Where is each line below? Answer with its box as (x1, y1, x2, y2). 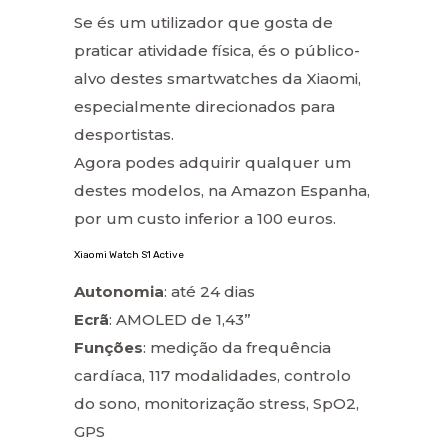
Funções (74, 338, 143, 358)
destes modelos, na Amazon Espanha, (74, 181, 370, 201)
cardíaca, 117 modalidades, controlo (74, 366, 351, 386)
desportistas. (74, 125, 174, 145)
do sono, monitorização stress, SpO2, (74, 394, 359, 414)
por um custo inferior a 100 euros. (74, 209, 336, 229)
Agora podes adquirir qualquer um (74, 153, 351, 173)
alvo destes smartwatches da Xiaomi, (74, 69, 361, 89)
